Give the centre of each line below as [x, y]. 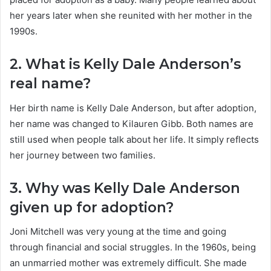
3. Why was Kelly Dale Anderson [125, 188]
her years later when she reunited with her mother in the [131, 16]
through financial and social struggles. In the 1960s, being [133, 247]
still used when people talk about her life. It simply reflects [134, 139]
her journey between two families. [83, 155]
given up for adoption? [92, 207]
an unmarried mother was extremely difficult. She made [128, 263]
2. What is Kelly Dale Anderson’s [125, 64]
